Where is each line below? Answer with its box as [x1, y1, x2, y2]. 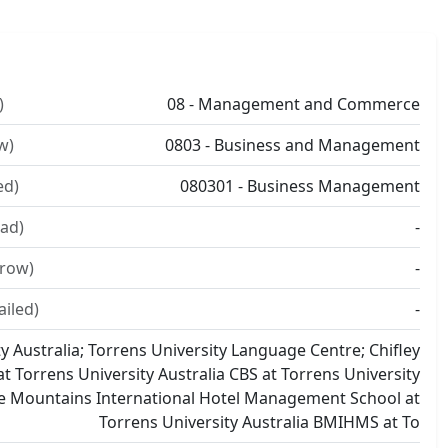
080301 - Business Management [180, 175, 420, 197]
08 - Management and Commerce [167, 93, 420, 115]
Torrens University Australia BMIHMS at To [99, 411, 420, 433]
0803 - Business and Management [165, 134, 420, 156]
